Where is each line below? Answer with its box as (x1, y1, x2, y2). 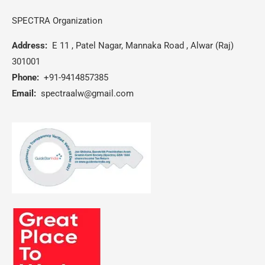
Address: (12, 40, 47, 51)
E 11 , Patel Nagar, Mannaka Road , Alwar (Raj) (47, 40, 234, 51)
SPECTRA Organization (12, 15, 102, 26)
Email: (12, 88, 36, 99)
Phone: (12, 72, 39, 83)
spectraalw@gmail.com (41, 88, 134, 99)
